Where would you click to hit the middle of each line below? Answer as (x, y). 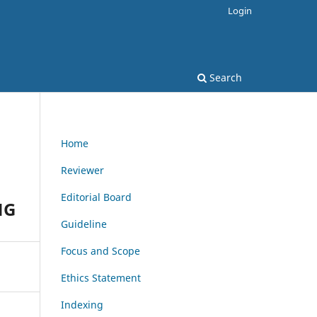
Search (224, 77)
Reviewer (82, 170)
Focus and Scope (100, 250)
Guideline (84, 224)
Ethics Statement (101, 277)
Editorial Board (96, 197)
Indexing (82, 304)
